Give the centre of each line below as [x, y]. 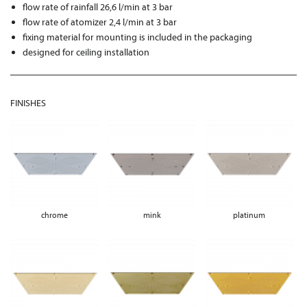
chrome [55, 214]
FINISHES [28, 103]
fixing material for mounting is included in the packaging [138, 37]
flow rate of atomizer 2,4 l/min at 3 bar [100, 22]
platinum [249, 214]
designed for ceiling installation [86, 52]
